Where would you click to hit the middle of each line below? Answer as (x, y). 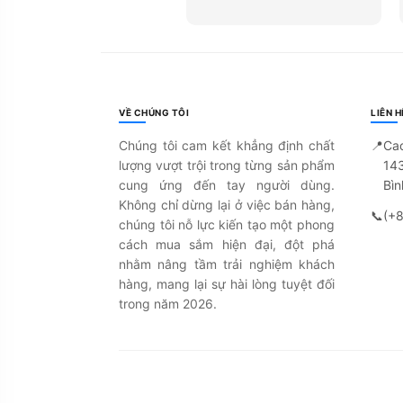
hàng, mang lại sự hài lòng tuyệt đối (227, 284)
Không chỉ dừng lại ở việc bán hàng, (227, 205)
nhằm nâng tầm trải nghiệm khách (227, 264)
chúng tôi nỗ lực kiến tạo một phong (227, 225)
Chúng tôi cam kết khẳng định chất (227, 146)
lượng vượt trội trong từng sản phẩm (227, 166)
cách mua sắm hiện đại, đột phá (227, 245)
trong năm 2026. (168, 304)
